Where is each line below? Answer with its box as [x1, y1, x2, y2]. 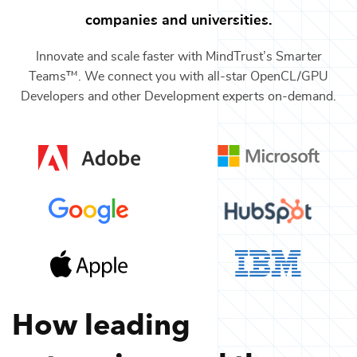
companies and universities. [85, 13, 272, 28]
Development [144, 89, 219, 103]
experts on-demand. [219, 89, 336, 103]
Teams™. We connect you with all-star [29, 69, 250, 83]
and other [84, 89, 141, 103]
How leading [12, 301, 190, 343]
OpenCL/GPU [250, 69, 328, 83]
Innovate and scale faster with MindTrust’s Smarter [35, 49, 322, 63]
